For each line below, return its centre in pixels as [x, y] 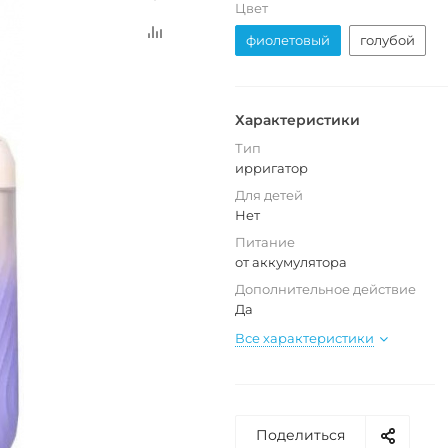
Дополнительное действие [325, 289]
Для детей [269, 195]
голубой [387, 40]
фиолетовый [288, 40]
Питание [265, 242]
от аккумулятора [291, 262]
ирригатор [271, 168]
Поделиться [300, 435]
